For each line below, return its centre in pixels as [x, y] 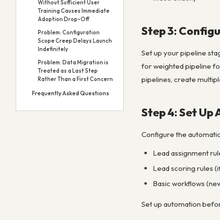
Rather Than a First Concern [75, 79]
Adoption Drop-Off [64, 19]
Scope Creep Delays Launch [75, 41]
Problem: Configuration [69, 32]
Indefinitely [53, 49]
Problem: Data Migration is [73, 62]
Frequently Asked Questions [70, 93]
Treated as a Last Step [68, 71]
